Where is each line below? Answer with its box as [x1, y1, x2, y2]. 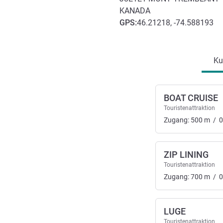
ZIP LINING [164, 149, 209, 160]
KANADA [119, 6, 150, 16]
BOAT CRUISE [164, 93, 218, 104]
